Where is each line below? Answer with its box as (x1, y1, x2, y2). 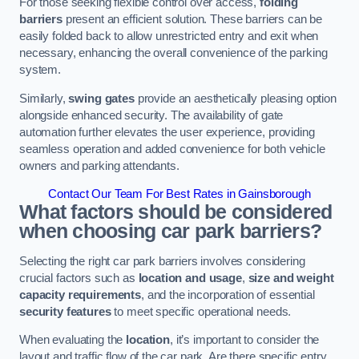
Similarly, (19, 91, 69, 105)
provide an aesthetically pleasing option (134, 91, 337, 105)
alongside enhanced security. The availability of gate (19, 108, 284, 122)
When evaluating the (19, 333, 127, 347)
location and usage (138, 271, 242, 284)
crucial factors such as (19, 271, 139, 284)
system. (19, 63, 61, 77)
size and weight (248, 271, 334, 284)
